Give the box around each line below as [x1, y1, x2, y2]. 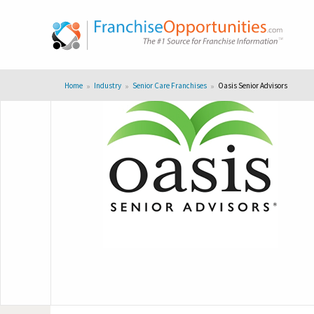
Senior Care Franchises [132, 81, 207, 90]
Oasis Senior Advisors [217, 81, 287, 90]
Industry [93, 81, 121, 90]
